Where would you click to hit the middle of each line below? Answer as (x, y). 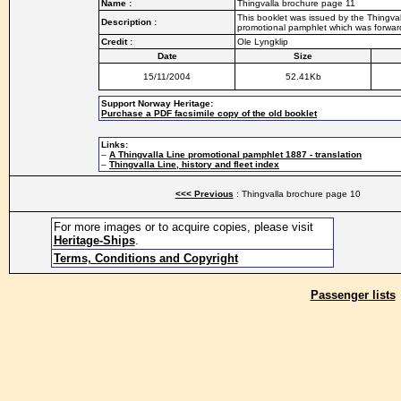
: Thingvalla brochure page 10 (297, 194)
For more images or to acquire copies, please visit (183, 227)
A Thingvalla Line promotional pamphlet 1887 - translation (235, 154)
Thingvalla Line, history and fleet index (194, 164)
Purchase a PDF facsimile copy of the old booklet (209, 113)
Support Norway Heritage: (157, 103)
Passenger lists (353, 295)
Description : (129, 22)
